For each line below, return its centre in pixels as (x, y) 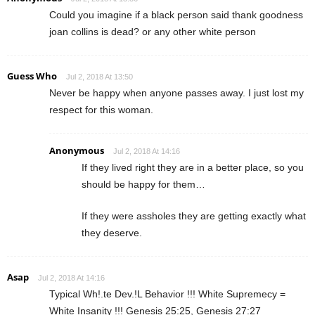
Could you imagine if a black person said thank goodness (176, 14)
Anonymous (77, 150)
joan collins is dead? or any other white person (153, 31)
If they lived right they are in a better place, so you (193, 167)
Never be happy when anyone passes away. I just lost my (176, 92)
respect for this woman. (101, 109)
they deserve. (112, 232)
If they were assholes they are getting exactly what (194, 216)
